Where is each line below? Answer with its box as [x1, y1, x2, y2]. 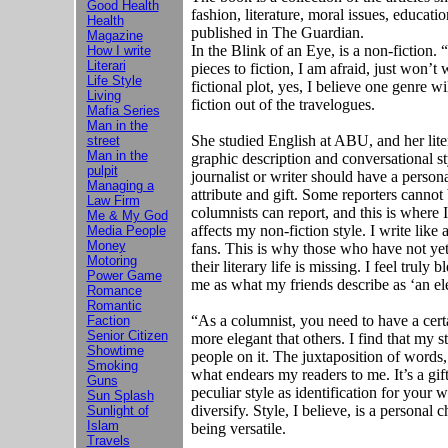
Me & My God [86, 208, 168, 223]
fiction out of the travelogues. [190, 96, 375, 113]
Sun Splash [86, 388, 154, 403]
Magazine [86, 28, 143, 43]
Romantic [86, 298, 142, 313]
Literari [86, 58, 126, 73]
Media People [86, 223, 166, 238]
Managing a [86, 178, 154, 193]
